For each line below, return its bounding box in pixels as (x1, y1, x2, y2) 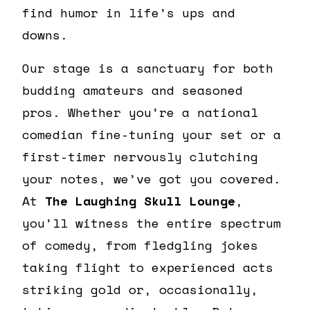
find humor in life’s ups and (22, 3, 235, 21)
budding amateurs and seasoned (22, 80, 243, 99)
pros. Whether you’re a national (22, 102, 258, 121)
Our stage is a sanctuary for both (22, 58, 273, 77)
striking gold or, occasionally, (22, 280, 258, 298)
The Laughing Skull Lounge (45, 191, 235, 210)
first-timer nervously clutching (22, 147, 258, 165)
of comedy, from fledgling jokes (22, 235, 258, 254)
